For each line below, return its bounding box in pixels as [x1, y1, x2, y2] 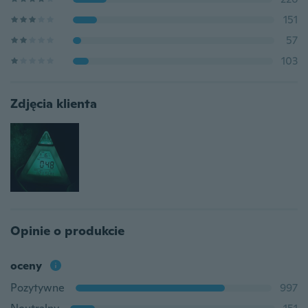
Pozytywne [10, 280, 65, 295]
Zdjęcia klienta [10, 96, 97, 111]
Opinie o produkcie [10, 223, 124, 239]
